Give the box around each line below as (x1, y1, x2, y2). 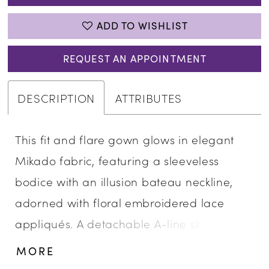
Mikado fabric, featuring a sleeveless (15, 152, 220, 169)
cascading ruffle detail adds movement (15, 236, 234, 253)
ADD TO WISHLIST (96, 19, 188, 33)
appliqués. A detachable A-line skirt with (15, 215, 238, 232)
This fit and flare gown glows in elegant (15, 131, 235, 148)
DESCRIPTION (17, 89, 95, 106)
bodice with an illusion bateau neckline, (15, 173, 234, 190)
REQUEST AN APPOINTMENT (63, 51, 207, 65)
